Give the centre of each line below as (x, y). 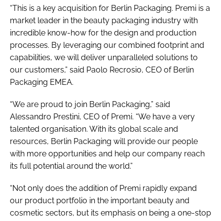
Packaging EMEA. (42, 82)
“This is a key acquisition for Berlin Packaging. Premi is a (110, 8)
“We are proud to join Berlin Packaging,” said (90, 104)
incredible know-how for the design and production (103, 33)
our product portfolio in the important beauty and (100, 200)
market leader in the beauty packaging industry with (104, 20)
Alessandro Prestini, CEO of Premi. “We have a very (102, 116)
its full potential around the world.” (71, 166)
